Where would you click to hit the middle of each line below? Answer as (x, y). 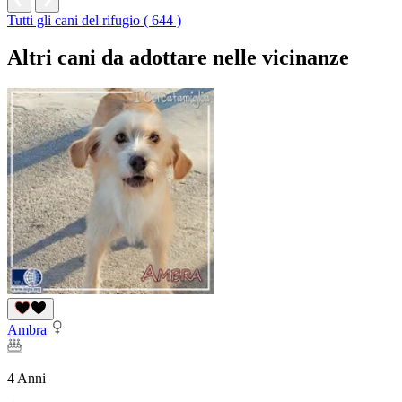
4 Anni (26, 379)
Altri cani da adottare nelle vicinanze (178, 58)
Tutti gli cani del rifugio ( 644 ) (94, 20)
